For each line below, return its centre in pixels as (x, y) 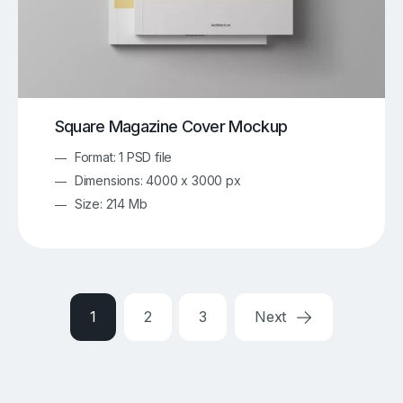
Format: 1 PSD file (123, 157)
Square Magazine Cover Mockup (171, 127)
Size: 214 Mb (111, 203)
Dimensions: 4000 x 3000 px (157, 180)
